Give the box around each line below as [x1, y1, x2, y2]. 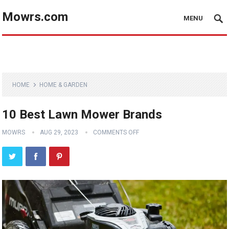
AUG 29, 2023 [40, 129, 79, 136]
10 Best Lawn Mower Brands [2, 107, 163, 122]
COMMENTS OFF [93, 129, 140, 136]
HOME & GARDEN [39, 81, 88, 88]
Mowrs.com [2, 10, 68, 24]
